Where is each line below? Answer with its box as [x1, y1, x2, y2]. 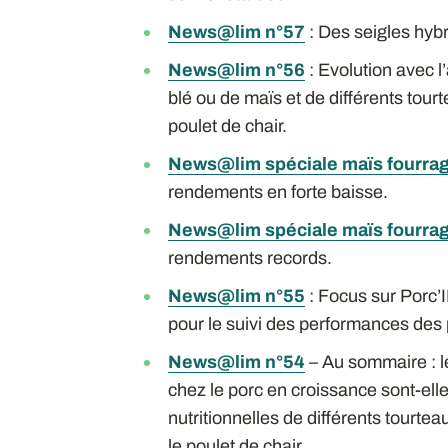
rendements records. [167, 247, 332, 268]
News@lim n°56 [167, 59, 305, 80]
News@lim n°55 [167, 285, 305, 306]
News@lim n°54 [167, 351, 305, 372]
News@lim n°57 [167, 21, 305, 42]
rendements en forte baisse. [167, 181, 388, 202]
